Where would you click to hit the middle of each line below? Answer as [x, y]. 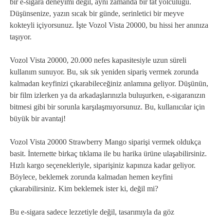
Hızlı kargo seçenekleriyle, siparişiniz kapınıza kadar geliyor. [103, 165]
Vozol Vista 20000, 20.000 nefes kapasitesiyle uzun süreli [98, 60]
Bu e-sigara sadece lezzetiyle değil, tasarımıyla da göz [92, 212]
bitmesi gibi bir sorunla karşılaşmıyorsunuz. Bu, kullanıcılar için [107, 107]
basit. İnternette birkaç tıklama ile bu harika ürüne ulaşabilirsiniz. [108, 154]
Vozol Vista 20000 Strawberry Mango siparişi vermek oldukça [105, 142]
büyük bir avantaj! [38, 119]
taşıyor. [21, 37]
